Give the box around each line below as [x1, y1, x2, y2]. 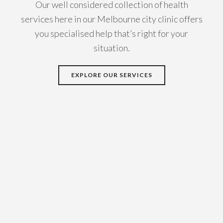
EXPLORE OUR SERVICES [71, 71, 152, 79]
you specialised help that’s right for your [35, 28, 188, 39]
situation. [93, 42, 130, 53]
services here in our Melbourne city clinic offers [20, 13, 203, 24]
